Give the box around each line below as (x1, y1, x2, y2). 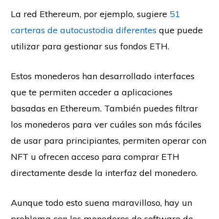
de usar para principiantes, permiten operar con (11, 135, 207, 147)
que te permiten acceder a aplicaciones (11, 87, 173, 98)
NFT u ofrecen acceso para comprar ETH (11, 151, 180, 163)
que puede (156, 24, 203, 36)
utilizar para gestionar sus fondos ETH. (11, 41, 172, 52)
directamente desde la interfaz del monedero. (11, 167, 198, 179)
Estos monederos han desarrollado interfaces (11, 70, 195, 82)
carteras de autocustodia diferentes (11, 24, 157, 36)
